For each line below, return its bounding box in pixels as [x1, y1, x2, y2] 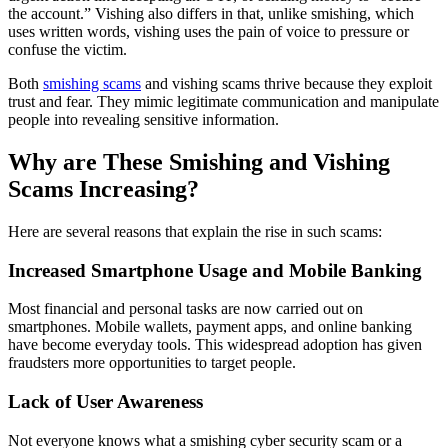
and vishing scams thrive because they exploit [141, 75, 432, 93]
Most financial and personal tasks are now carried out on [8, 300, 363, 318]
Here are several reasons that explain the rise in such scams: [8, 223, 386, 241]
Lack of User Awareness [8, 391, 203, 413]
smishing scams [43, 75, 141, 93]
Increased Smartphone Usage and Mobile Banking [8, 259, 422, 281]
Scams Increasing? [8, 176, 199, 203]
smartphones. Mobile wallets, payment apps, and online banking [8, 318, 412, 336]
